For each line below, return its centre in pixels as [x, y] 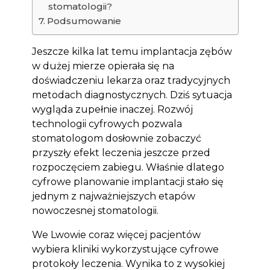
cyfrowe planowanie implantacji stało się [127, 182]
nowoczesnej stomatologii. [95, 211]
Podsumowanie [84, 21]
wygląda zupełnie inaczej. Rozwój [112, 109]
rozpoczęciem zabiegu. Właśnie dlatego [128, 167]
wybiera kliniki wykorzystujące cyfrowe [125, 249]
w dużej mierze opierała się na [103, 66]
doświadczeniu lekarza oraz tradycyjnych [131, 80]
